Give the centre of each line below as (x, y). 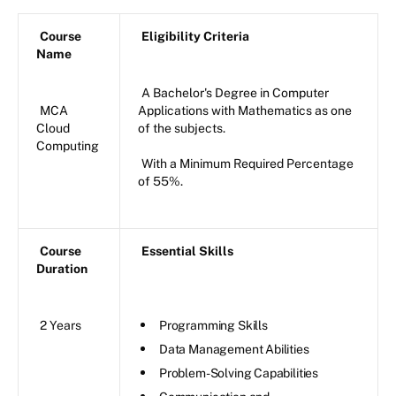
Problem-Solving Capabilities (240, 373)
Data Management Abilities (236, 350)
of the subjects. (182, 129)
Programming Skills (213, 326)
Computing (69, 146)
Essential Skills (189, 251)
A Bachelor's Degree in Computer (235, 93)
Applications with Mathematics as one (245, 111)
